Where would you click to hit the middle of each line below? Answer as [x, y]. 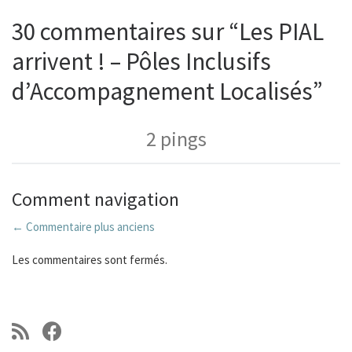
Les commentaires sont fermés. [90, 259]
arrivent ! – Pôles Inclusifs [141, 61]
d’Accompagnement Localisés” [167, 91]
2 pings [176, 138]
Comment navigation [95, 199]
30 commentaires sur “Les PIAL [168, 31]
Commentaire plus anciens [89, 226]
